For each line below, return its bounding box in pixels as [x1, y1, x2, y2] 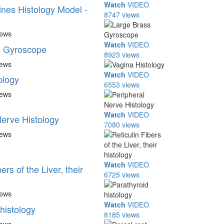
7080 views [104, 119, 140, 129]
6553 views [104, 79, 140, 89]
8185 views [104, 209, 140, 219]
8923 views [104, 49, 140, 59]
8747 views [104, 9, 140, 19]
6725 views [104, 169, 140, 179]
